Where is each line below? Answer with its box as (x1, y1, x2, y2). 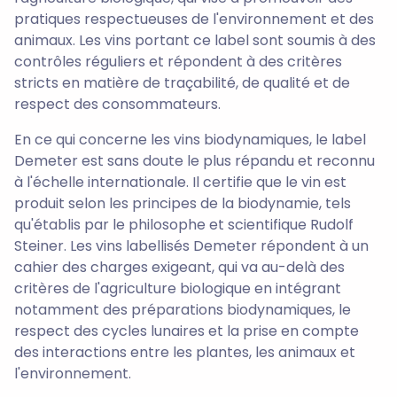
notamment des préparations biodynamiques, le (14, 299, 351, 320)
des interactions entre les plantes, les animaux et (14, 341, 355, 362)
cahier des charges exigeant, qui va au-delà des (14, 256, 345, 277)
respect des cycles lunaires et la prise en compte (14, 320, 359, 341)
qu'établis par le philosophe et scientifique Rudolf (14, 214, 354, 235)
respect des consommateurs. (14, 93, 221, 114)
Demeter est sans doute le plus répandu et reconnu (14, 150, 375, 171)
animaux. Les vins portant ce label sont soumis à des (14, 29, 376, 51)
